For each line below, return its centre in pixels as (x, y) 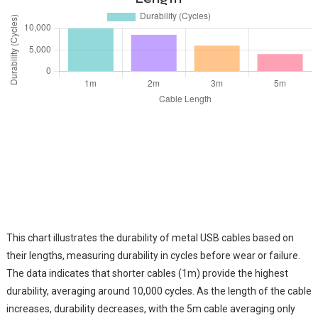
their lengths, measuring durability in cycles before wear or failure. (153, 256)
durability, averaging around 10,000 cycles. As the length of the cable (159, 291)
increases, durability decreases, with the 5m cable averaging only (150, 309)
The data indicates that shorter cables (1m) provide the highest (147, 274)
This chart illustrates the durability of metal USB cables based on (150, 238)
